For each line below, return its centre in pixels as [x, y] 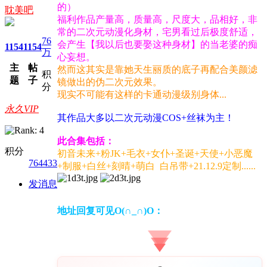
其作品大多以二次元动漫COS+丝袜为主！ [146, 118]
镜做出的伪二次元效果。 [110, 82]
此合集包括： [86, 141]
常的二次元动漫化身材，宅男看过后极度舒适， [157, 32]
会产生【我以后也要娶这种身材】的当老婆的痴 [157, 45]
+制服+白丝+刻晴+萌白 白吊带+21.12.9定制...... [156, 166]
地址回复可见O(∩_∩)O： [110, 211]
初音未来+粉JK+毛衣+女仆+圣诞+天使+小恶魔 [155, 154]
